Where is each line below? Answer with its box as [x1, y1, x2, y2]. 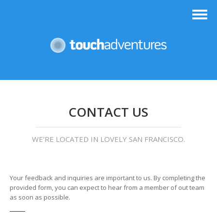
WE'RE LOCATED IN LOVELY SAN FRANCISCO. [31, 134, 185, 144]
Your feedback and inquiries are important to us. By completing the [10, 173, 205, 182]
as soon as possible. [10, 193, 70, 201]
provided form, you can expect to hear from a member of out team [10, 183, 204, 192]
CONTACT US [68, 103, 149, 121]
